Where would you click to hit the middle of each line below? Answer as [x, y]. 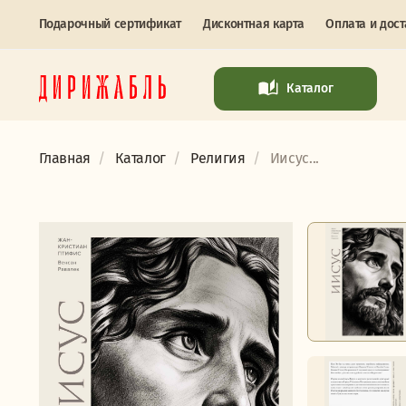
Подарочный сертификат [110, 24]
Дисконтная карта [254, 24]
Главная [65, 158]
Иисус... [294, 158]
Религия [218, 158]
